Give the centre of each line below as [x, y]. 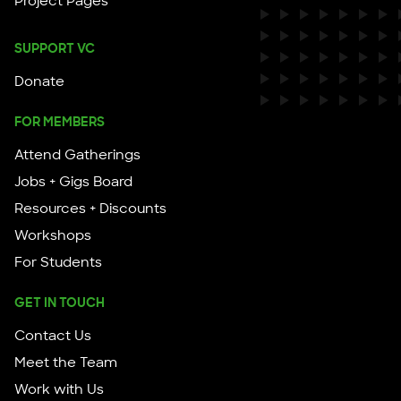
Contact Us [53, 336]
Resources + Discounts [90, 209]
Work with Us [59, 390]
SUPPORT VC [55, 49]
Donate [39, 82]
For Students [58, 263]
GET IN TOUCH [60, 303]
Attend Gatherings [77, 155]
